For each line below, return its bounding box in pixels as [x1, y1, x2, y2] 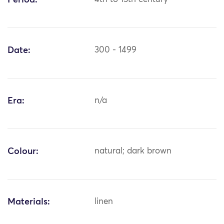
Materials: [7, 197, 50, 207]
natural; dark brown [94, 147, 172, 156]
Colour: [7, 147, 38, 156]
